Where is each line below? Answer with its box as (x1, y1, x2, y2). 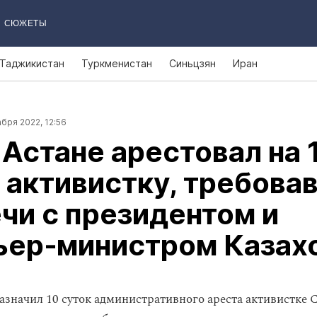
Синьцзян (169, 57, 216, 69)
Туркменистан (81, 57, 152, 69)
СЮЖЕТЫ (4, 18, 47, 28)
